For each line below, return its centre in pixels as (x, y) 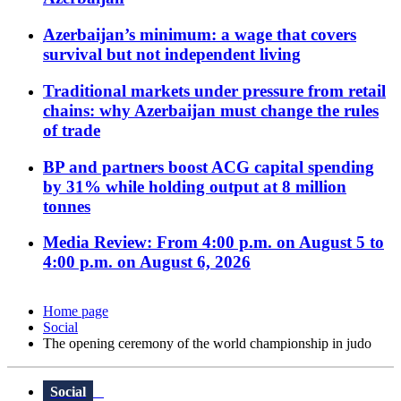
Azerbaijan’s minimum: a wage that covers (200, 35)
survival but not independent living (172, 55)
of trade (72, 130)
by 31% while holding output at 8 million (195, 186)
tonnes (67, 206)
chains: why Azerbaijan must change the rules (211, 110)
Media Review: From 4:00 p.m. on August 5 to (213, 243)
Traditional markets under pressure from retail (214, 90)
